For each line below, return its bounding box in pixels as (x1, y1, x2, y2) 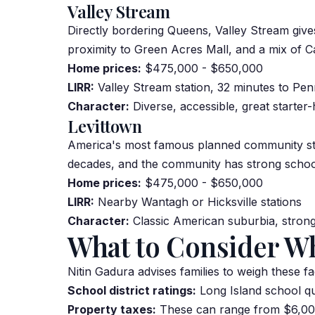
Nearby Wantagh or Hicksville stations (94, 195, 302, 209)
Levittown (67, 115, 142, 137)
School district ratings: (67, 283, 196, 297)
